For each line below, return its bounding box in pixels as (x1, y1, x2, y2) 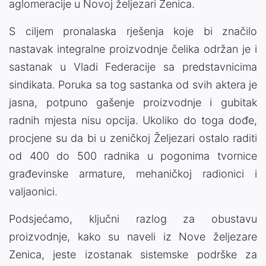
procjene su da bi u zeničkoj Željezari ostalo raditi (9, 132, 257, 145)
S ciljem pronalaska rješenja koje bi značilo (9, 25, 257, 38)
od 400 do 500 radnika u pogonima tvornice (9, 150, 257, 163)
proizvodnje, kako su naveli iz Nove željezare (9, 230, 257, 243)
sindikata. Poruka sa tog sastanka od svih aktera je (9, 78, 257, 91)
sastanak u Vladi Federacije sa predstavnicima (9, 61, 257, 74)
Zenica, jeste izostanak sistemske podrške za (9, 248, 257, 261)
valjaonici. (9, 185, 58, 198)
